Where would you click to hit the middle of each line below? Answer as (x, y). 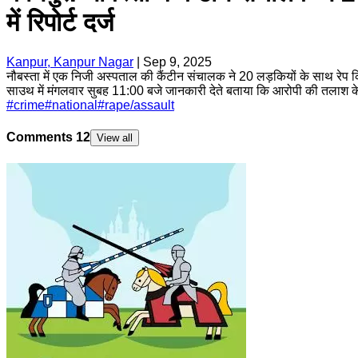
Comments (41, 137)
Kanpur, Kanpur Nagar (70, 62)
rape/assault (139, 105)
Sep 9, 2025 (177, 62)
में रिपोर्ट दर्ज (60, 23)
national (75, 105)
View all (115, 138)
